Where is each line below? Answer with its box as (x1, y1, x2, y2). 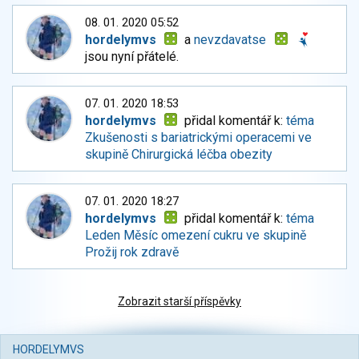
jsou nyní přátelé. (85, 49, 179, 65)
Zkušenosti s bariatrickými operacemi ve (85, 130, 312, 146)
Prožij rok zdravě (85, 244, 179, 260)
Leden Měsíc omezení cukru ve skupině (85, 228, 306, 244)
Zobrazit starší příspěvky (118, 295, 241, 309)
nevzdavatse (194, 32, 267, 48)
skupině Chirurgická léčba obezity (85, 147, 272, 163)
